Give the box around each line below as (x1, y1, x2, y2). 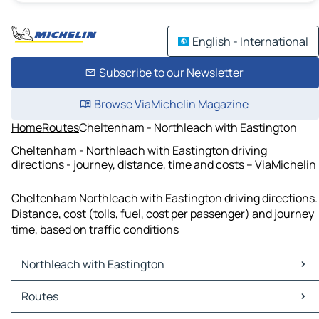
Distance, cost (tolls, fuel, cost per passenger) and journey (11, 206, 314, 222)
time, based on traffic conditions (11, 221, 179, 238)
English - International (192, 33, 308, 49)
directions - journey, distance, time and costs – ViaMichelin (11, 156, 316, 172)
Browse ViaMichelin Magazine (93, 96, 249, 112)
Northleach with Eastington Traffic (14, 296, 194, 313)
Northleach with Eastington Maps (14, 281, 187, 297)
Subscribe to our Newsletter (98, 65, 244, 80)
